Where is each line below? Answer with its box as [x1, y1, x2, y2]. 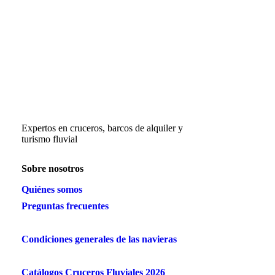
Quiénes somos [21, 184, 82, 195]
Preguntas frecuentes [21, 200, 109, 211]
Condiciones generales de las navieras [21, 233, 177, 244]
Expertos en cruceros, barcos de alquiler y [21, 122, 183, 133]
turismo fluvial [21, 133, 77, 144]
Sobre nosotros [21, 163, 83, 174]
